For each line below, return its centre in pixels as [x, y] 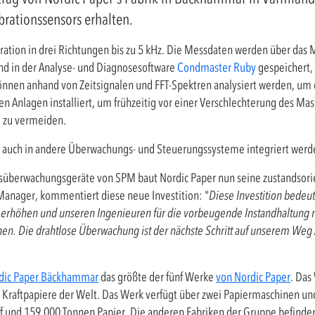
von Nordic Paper [253, 277]
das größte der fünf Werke [157, 277]
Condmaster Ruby [217, 67]
